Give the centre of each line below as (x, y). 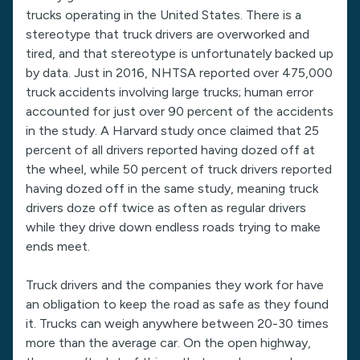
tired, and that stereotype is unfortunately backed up (180, 53)
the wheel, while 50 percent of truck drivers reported (179, 169)
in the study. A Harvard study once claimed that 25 (172, 131)
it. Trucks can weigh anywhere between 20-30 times (177, 323)
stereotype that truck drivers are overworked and (168, 34)
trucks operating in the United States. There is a (164, 15)
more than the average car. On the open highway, (168, 343)
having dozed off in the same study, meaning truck (172, 188)
